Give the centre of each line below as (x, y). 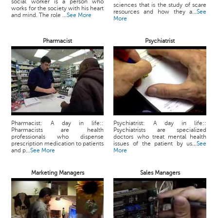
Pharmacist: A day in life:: (58, 123)
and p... (21, 150)
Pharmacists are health (58, 130)
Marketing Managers (57, 173)
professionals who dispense (58, 137)
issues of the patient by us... (155, 144)
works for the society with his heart (58, 8)
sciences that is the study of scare (160, 5)
